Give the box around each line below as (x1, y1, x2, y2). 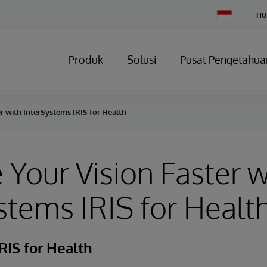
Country (216, 18, 243, 27)
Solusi (127, 53, 156, 66)
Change (216, 9, 242, 18)
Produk (69, 53, 103, 66)
